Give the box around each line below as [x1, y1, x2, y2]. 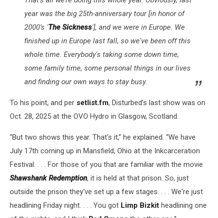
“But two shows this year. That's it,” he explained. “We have [10, 133, 196, 142]
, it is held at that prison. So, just [87, 174, 189, 183]
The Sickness [48, 23, 92, 32]
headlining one [159, 201, 207, 210]
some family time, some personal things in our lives [24, 64, 191, 73]
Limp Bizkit [121, 201, 159, 210]
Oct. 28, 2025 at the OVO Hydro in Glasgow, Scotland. [10, 112, 179, 121]
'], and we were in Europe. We [92, 23, 185, 32]
